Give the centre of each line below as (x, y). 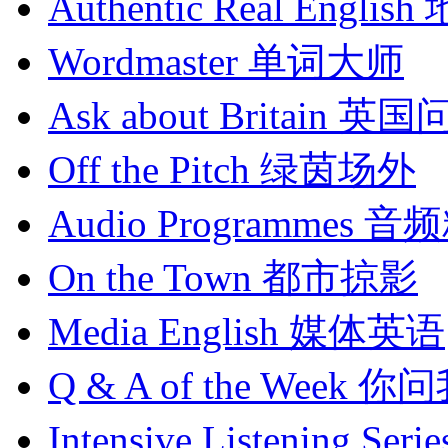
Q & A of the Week (198, 386)
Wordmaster (143, 62)
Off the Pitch (149, 170)
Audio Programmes (201, 224)
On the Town (150, 278)
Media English (163, 332)
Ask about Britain (188, 116)
